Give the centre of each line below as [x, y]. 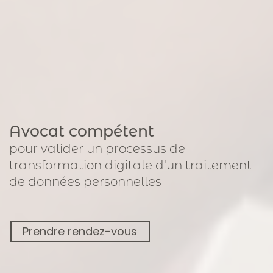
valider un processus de [113, 148]
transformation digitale [81, 165]
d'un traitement [204, 165]
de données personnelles [85, 181]
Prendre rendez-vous [80, 231]
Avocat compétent [82, 131]
